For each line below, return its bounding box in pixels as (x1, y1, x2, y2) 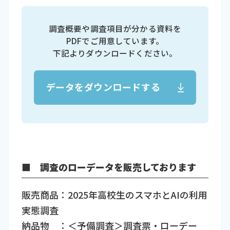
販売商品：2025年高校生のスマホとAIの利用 (21, 188, 207, 202)
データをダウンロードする (46, 80, 161, 94)
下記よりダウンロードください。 (52, 47, 178, 59)
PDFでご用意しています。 (66, 34, 164, 46)
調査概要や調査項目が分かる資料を (48, 22, 182, 34)
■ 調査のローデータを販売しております (21, 160, 196, 174)
